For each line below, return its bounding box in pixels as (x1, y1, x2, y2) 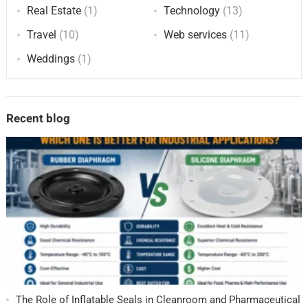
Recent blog (5, 111, 70, 125)
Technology (164, 3, 220, 17)
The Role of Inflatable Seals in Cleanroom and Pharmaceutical (15, 293, 300, 306)
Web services (164, 27, 227, 41)
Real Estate (26, 3, 81, 17)
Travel (26, 27, 56, 41)
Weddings (26, 52, 75, 65)
